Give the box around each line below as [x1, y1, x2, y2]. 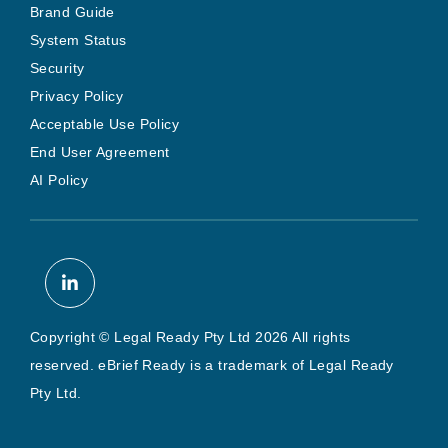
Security [30, 59, 85, 76]
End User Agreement [30, 143, 170, 160]
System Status [30, 31, 127, 48]
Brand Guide [30, 3, 115, 20]
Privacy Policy [30, 87, 124, 104]
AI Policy [30, 171, 88, 188]
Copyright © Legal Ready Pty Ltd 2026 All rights [30, 328, 351, 345]
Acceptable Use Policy [30, 115, 180, 132]
